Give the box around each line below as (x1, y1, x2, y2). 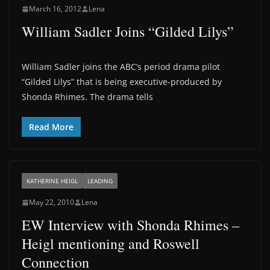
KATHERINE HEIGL (27, 177, 78, 185)
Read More (29, 121, 74, 133)
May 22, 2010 (29, 197, 74, 207)
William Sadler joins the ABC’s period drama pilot (22, 61, 220, 72)
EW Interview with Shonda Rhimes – (22, 215, 239, 234)
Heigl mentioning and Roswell (22, 234, 199, 253)
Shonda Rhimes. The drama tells (22, 91, 153, 102)
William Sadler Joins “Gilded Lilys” (22, 22, 234, 41)
